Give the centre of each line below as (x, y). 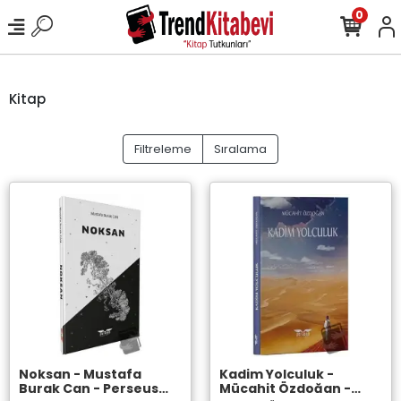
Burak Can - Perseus (56, 388)
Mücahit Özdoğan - (282, 388)
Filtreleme (163, 149)
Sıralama (240, 149)
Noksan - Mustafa (46, 374)
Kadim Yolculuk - (273, 374)
